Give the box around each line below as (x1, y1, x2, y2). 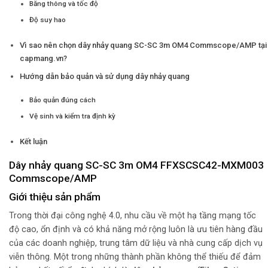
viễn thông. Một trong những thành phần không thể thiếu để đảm (9, 251, 261, 262)
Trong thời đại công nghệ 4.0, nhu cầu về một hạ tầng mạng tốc (9, 210, 256, 221)
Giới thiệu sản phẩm (9, 191, 100, 203)
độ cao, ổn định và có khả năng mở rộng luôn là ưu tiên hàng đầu (9, 224, 263, 234)
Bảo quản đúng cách (29, 96, 96, 105)
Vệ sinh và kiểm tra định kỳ (29, 111, 116, 120)
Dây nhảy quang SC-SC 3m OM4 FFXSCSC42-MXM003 (9, 159, 264, 172)
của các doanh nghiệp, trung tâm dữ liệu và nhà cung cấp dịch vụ (9, 237, 263, 248)
